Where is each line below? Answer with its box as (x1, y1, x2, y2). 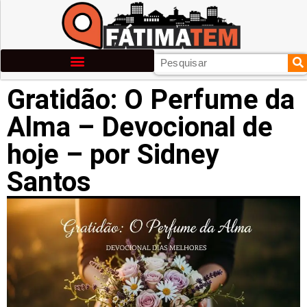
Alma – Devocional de (7, 111, 273, 143)
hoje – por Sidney (7, 138, 219, 171)
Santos (7, 166, 91, 198)
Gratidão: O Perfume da (7, 84, 295, 116)
